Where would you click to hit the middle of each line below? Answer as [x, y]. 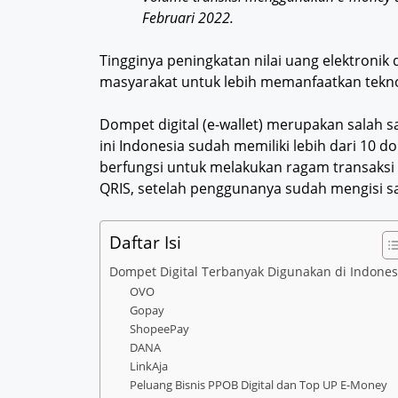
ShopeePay [159, 329]
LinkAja [148, 366]
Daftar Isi [145, 243]
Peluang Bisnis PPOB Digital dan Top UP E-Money [258, 385]
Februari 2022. [188, 18]
